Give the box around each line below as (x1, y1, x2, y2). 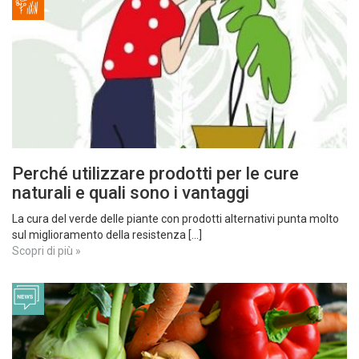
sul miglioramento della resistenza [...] (12, 228, 202, 241)
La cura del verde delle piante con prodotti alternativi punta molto (12, 212, 339, 225)
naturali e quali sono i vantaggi (12, 183, 249, 203)
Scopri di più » (12, 244, 81, 257)
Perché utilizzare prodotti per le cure (12, 163, 299, 184)
